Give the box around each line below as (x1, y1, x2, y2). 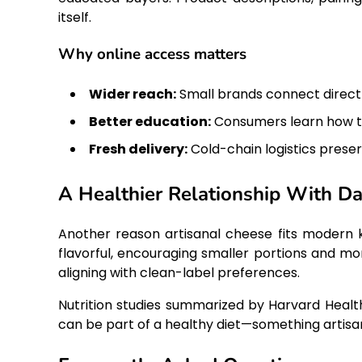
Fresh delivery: (89, 139, 187, 158)
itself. (58, 8, 91, 27)
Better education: (89, 112, 211, 131)
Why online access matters (58, 44, 246, 65)
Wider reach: (89, 84, 176, 103)
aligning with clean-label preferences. (58, 263, 300, 282)
